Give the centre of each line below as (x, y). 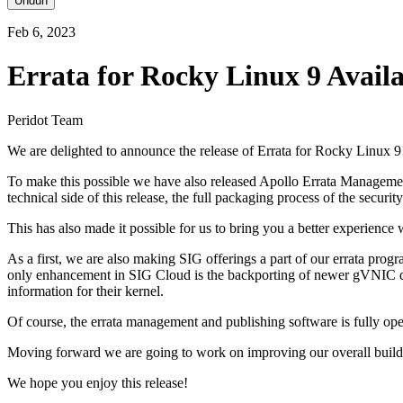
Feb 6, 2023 (41, 32)
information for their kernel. (85, 291)
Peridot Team (45, 120)
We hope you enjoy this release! (98, 382)
